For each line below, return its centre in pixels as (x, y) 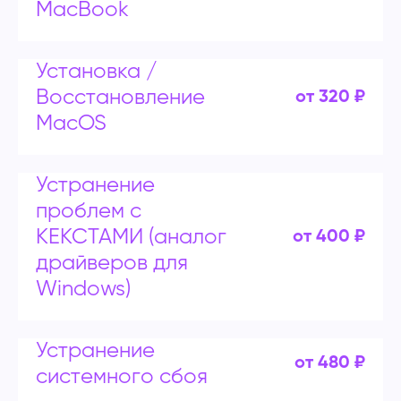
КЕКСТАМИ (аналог (131, 237)
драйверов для (112, 263)
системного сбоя (122, 376)
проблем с (89, 211)
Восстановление (120, 97)
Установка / (97, 71)
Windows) (83, 289)
